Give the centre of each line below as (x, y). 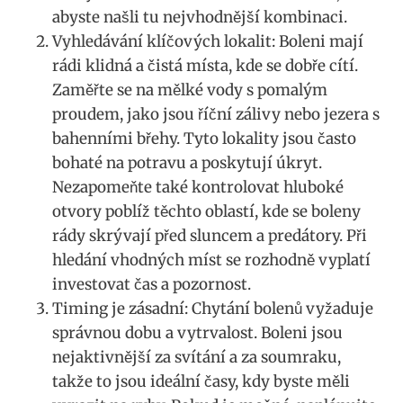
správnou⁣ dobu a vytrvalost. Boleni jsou (197, 333)
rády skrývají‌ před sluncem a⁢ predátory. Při (210, 236)
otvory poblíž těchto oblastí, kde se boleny (206, 212)
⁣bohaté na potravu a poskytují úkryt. (187, 163)
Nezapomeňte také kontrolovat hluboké (198, 188)
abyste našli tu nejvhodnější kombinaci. (200, 18)
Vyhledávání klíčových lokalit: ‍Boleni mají (208, 42)
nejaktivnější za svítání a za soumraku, (197, 358)
